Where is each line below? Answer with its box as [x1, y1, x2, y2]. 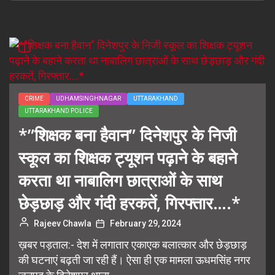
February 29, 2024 [110, 219, 181, 228]
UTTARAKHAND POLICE [25, 107, 93, 114]
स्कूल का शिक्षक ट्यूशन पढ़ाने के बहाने [18, 146, 237, 169]
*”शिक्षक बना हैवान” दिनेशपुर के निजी [18, 123, 236, 146]
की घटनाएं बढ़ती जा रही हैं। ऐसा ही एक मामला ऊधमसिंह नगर [18, 254, 250, 266]
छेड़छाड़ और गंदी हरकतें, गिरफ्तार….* [18, 192, 241, 214]
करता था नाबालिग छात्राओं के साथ [18, 169, 222, 192]
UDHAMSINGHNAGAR [56, 95, 121, 102]
